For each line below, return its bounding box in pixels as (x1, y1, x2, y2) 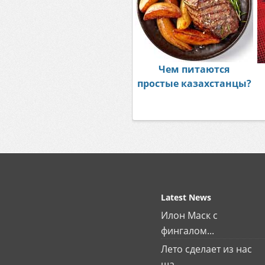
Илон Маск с (161, 209, 218, 222)
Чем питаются (159, 63, 230, 76)
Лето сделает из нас (161, 243, 252, 256)
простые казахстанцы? (137, 77, 251, 91)
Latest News (161, 192, 211, 203)
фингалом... (161, 224, 214, 238)
